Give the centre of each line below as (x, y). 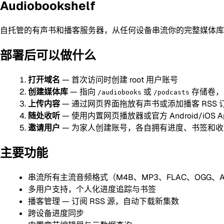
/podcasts (171, 92)
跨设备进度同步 (56, 213)
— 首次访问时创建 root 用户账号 (119, 79)
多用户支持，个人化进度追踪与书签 (92, 189)
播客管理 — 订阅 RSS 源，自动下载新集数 (103, 201)
